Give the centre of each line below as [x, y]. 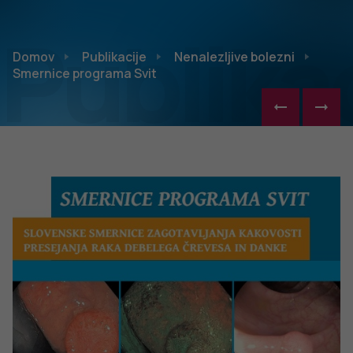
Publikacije [114, 57]
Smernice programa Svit [85, 73]
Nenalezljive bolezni [234, 57]
